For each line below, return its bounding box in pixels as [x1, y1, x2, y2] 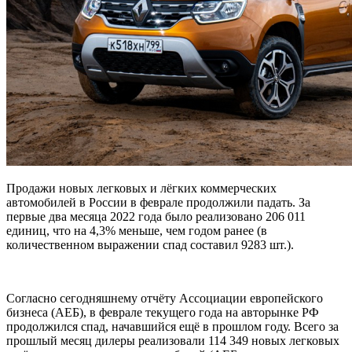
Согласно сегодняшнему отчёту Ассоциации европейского [6, 291, 323, 306]
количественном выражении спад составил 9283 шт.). [6, 238, 294, 252]
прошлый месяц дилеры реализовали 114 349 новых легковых [6, 334, 339, 348]
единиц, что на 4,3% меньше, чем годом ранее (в [6, 224, 267, 238]
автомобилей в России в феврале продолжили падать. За [6, 196, 310, 210]
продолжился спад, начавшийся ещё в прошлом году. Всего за [6, 320, 339, 334]
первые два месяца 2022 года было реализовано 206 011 [6, 210, 306, 224]
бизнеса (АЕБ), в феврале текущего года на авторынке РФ [6, 306, 319, 320]
